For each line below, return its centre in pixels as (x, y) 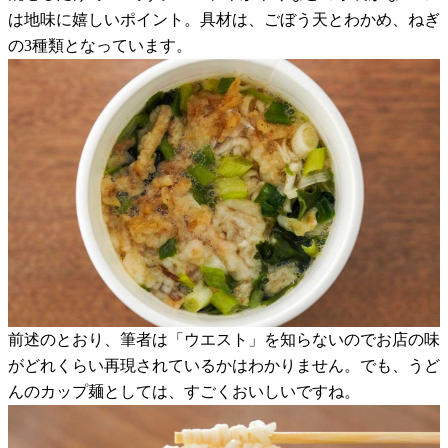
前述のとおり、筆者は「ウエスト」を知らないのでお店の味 (224, 339)
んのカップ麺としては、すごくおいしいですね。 (184, 391)
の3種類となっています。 (100, 46)
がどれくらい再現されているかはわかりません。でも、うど (224, 365)
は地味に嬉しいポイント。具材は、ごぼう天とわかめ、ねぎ (224, 20)
